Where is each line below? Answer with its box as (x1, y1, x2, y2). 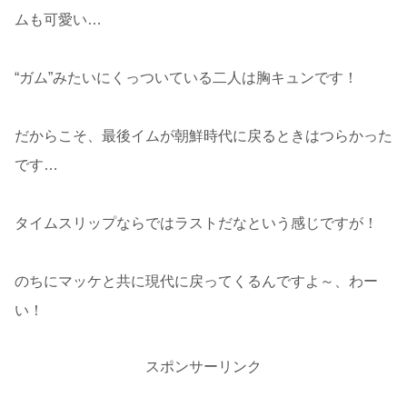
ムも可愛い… (15, 11, 102, 27)
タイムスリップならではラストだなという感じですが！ (15, 214, 378, 231)
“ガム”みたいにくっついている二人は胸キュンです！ (15, 69, 358, 85)
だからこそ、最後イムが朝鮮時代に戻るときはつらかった (15, 127, 392, 144)
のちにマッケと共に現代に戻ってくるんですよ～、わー (15, 273, 378, 289)
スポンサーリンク (145, 358, 262, 374)
